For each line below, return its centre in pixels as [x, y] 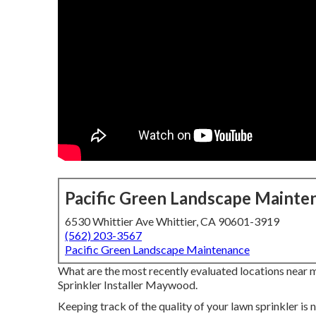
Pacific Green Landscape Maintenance [157, 249]
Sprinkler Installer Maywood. [128, 285]
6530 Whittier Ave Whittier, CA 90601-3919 [172, 221]
